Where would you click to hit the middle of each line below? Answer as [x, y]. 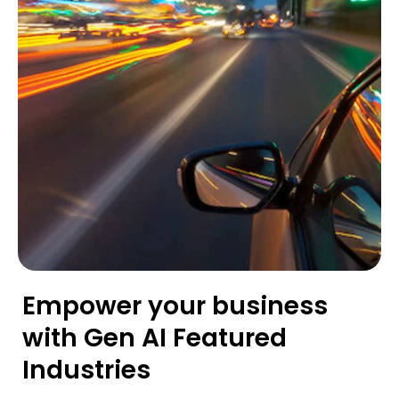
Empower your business [175, 306]
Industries [86, 370]
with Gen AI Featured [155, 338]
